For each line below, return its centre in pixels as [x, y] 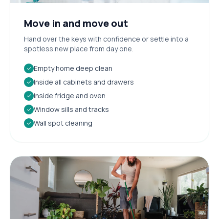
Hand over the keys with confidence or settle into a [106, 39]
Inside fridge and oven [70, 95]
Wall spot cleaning [63, 123]
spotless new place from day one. [79, 48]
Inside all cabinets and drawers [84, 82]
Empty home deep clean [73, 68]
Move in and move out [76, 23]
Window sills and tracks [71, 109]
